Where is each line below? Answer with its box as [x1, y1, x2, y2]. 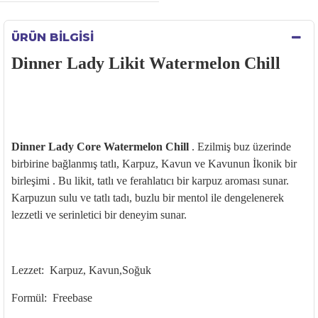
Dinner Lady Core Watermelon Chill [11, 141, 189, 153]
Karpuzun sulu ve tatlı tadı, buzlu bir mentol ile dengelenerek [11, 192, 284, 204]
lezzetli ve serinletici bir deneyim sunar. [11, 209, 190, 221]
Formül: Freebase [11, 292, 92, 304]
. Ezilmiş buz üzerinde [189, 141, 291, 153]
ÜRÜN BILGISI [11, 31, 94, 44]
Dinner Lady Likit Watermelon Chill [11, 54, 280, 72]
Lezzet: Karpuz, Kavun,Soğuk [11, 264, 151, 276]
